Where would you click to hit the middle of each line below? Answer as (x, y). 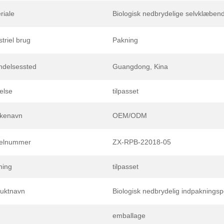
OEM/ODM (130, 115)
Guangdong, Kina (140, 66)
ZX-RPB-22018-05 (142, 142)
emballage (129, 215)
